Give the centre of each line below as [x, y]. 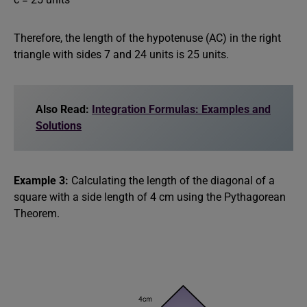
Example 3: [41, 181]
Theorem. [37, 213]
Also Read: [64, 109]
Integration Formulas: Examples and [181, 109]
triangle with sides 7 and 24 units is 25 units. [121, 54]
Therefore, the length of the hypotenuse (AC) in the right [147, 38]
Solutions [59, 126]
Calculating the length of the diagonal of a [172, 181]
